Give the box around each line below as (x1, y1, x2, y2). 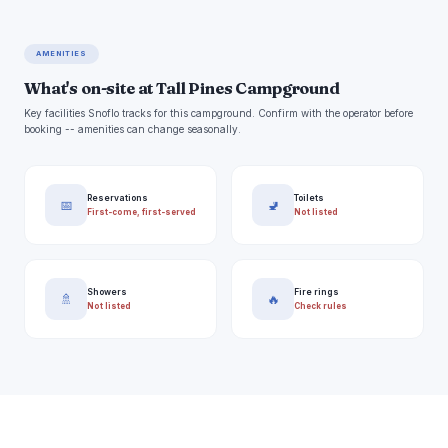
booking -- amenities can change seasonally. (24, 123, 241, 136)
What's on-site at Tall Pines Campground (24, 78, 340, 99)
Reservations (87, 192, 148, 203)
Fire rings (294, 286, 339, 297)
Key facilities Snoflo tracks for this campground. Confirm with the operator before (24, 107, 413, 120)
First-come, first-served (87, 206, 196, 217)
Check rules (294, 300, 347, 311)
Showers (87, 286, 127, 297)
